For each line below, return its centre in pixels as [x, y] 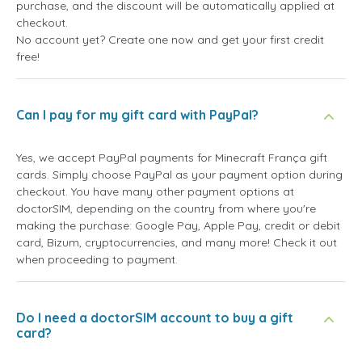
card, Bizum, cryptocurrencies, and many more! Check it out [177, 242]
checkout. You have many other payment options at [155, 191]
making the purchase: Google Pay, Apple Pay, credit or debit [178, 225]
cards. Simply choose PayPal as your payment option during [179, 174]
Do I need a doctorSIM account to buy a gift [155, 317]
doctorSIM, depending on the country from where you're [166, 208]
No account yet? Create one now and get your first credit [170, 39]
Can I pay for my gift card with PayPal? [137, 114]
